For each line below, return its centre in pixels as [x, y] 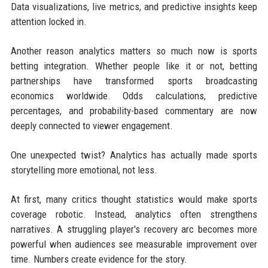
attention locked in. [48, 21]
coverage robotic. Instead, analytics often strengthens [134, 214]
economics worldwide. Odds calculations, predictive [134, 95]
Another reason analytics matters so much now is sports [134, 51]
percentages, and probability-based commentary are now [134, 110]
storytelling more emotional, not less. [84, 170]
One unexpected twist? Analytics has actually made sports [134, 155]
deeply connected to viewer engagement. [92, 125]
